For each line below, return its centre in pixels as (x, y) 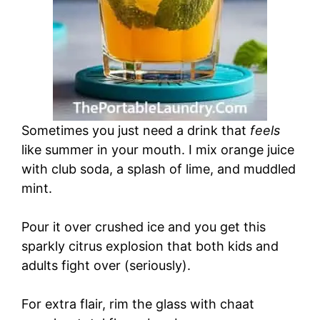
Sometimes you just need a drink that (136, 131)
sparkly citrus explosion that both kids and (150, 246)
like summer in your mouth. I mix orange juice (158, 150)
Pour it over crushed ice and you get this (144, 227)
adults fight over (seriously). (106, 266)
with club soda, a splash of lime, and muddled (159, 169)
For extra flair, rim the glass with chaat (138, 304)
